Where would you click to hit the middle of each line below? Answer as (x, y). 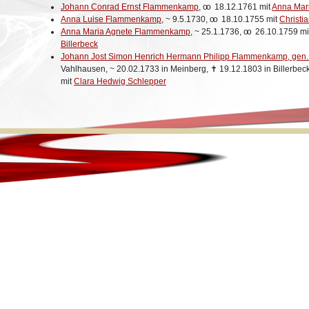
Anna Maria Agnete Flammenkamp (126, 31)
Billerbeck (79, 44)
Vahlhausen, (85, 69)
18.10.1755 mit (250, 19)
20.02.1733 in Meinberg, (163, 69)
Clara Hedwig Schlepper (120, 81)
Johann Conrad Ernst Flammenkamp (130, 7)
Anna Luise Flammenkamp (111, 19)
